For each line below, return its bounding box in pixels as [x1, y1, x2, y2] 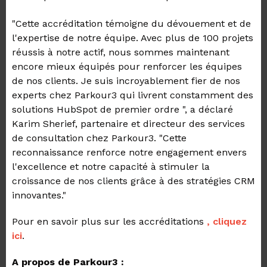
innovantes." [12, 190, 66, 201]
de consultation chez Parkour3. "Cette [12, 132, 187, 144]
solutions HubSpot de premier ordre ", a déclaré [12, 104, 233, 115]
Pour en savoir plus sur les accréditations [12, 216, 207, 227]
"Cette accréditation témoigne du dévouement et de [12, 18, 251, 29]
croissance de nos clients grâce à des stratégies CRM [12, 175, 255, 187]
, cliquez [207, 216, 247, 227]
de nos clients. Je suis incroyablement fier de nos [12, 75, 240, 86]
